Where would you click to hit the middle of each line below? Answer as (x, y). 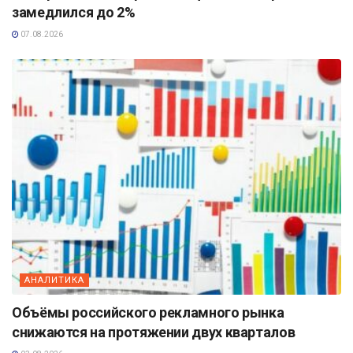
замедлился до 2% (74, 12)
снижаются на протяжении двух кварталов (154, 332)
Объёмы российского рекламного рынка (148, 312)
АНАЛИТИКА (54, 280)
